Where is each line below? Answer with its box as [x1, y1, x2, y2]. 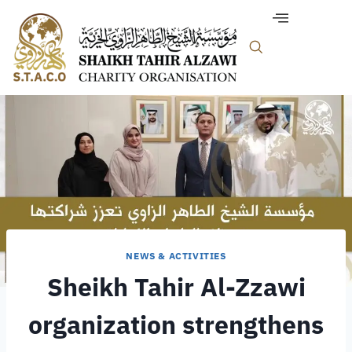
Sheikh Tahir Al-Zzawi [46, 269, 306, 303]
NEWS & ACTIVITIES [126, 249, 226, 262]
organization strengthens [28, 307, 324, 341]
